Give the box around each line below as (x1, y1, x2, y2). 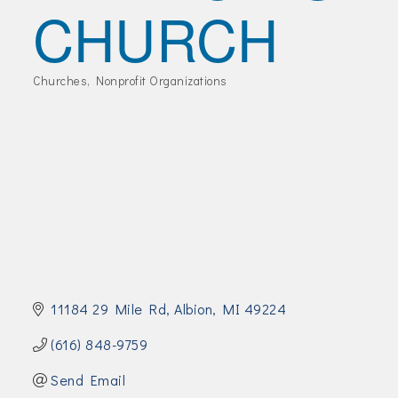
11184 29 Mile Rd (51, 299, 167, 319)
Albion (174, 299, 213, 319)
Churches (33, 73, 88, 90)
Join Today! (13, 2, 77, 19)
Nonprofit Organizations (96, 73, 227, 90)
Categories (32, 80, 129, 107)
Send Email (51, 370, 126, 390)
